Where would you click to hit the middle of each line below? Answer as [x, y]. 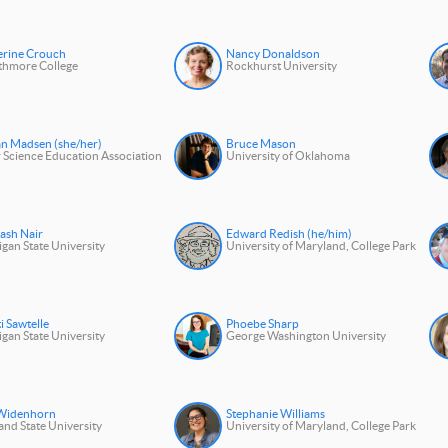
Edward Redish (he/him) [289, 234]
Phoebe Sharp [263, 324]
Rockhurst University [282, 66]
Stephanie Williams [276, 414]
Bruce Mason [261, 144]
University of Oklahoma [288, 156]
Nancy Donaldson [273, 54]
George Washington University [306, 336]
